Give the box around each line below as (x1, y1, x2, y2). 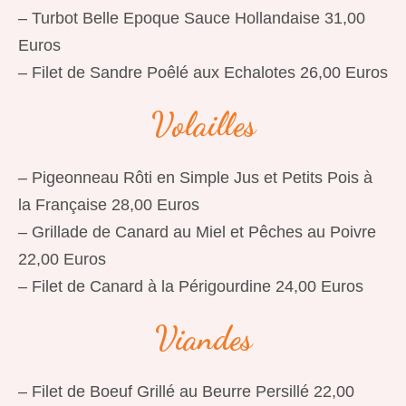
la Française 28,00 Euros (18, 196, 199, 214)
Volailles (150, 105, 256, 144)
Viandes (154, 319, 252, 358)
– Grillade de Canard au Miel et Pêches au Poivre (18, 223, 376, 241)
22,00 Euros (18, 250, 106, 268)
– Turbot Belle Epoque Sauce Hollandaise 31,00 (18, 9, 365, 27)
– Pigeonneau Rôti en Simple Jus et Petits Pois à (18, 169, 372, 187)
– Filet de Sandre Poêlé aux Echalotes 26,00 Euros (18, 63, 388, 82)
